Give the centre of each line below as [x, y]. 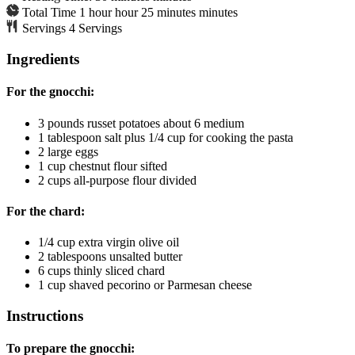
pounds [66, 123]
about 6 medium [204, 123]
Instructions [45, 315]
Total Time [51, 13]
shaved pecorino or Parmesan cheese [160, 285]
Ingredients [43, 59]
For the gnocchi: [50, 92]
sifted [154, 166]
